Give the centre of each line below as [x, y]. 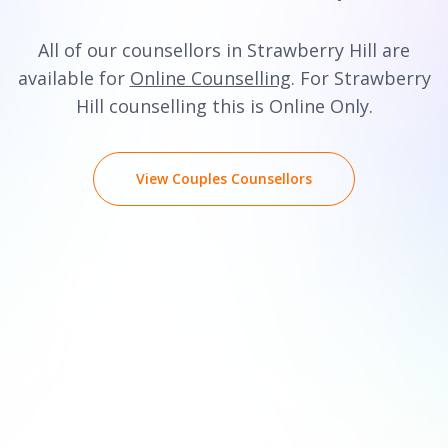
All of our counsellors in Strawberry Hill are [224, 50]
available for [73, 78]
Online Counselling [210, 78]
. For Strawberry [360, 78]
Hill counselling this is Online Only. [224, 106]
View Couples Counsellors [224, 178]
